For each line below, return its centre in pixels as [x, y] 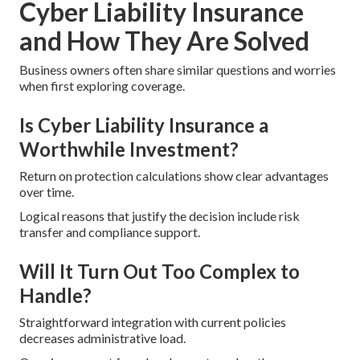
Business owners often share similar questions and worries [178, 70]
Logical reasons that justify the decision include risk [160, 216]
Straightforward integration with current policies [153, 322]
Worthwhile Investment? [129, 149]
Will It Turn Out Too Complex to [160, 272]
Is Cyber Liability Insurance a [144, 125]
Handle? [55, 296]
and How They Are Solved [164, 41]
